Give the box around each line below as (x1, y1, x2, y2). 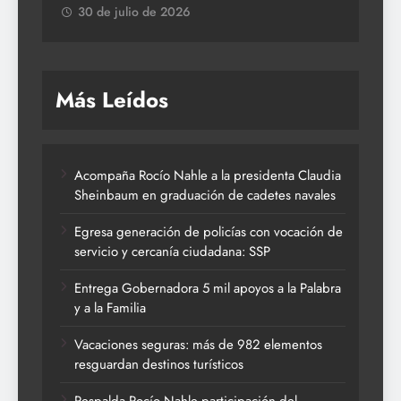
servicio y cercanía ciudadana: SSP (74, 241, 270, 261)
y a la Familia (74, 297, 146, 318)
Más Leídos (55, 83, 168, 115)
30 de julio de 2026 (78, 2, 191, 21)
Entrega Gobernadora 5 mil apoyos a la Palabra (74, 277, 341, 298)
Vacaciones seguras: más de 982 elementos (74, 334, 322, 354)
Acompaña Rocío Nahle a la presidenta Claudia (74, 165, 341, 185)
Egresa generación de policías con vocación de (74, 221, 343, 242)
